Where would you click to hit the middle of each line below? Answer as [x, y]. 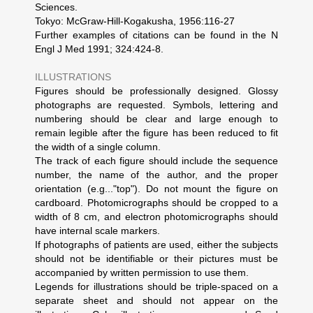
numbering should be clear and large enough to [156, 119]
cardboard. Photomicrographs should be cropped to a [156, 203]
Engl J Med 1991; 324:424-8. [99, 49]
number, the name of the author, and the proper [156, 175]
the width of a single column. [98, 147]
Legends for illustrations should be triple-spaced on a [156, 286]
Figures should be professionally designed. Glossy [156, 91]
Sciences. [56, 7]
